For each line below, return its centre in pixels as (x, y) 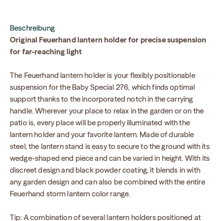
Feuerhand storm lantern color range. (70, 194)
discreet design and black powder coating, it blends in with (105, 170)
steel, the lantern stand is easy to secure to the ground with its (110, 147)
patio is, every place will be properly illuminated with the (100, 123)
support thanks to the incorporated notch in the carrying (102, 99)
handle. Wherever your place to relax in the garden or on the (107, 111)
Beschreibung (32, 28)
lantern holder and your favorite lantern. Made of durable (102, 135)
